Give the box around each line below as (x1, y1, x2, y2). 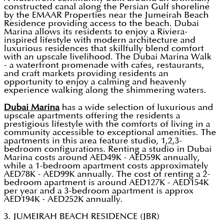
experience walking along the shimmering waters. (4, 86, 206, 95)
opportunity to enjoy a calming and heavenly (4, 78, 186, 86)
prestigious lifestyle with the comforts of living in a (4, 120, 210, 129)
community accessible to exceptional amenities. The (4, 128, 216, 137)
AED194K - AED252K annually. (4, 195, 123, 204)
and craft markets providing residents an (4, 69, 168, 78)
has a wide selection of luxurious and (59, 103, 213, 112)
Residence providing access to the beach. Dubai (4, 19, 199, 28)
